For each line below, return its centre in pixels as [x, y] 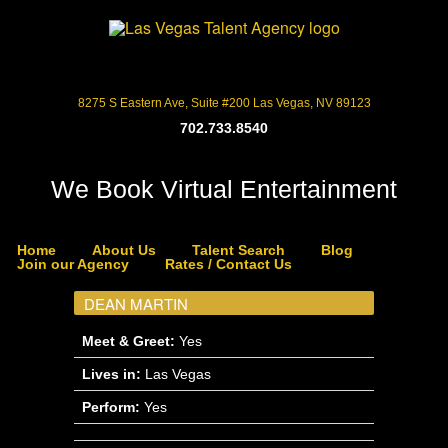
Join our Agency [73, 264]
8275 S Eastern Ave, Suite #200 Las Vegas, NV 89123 [224, 103]
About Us [124, 250]
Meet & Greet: [128, 341]
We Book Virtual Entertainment [224, 189]
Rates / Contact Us [228, 264]
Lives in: [111, 374]
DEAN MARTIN [136, 303]
